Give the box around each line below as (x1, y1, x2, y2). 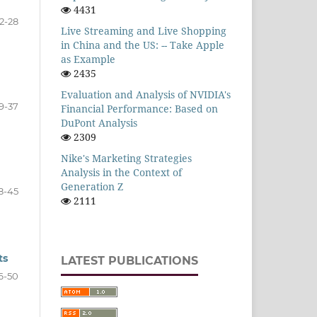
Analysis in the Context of (61, 165, 182, 179)
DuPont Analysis (61, 115, 137, 129)
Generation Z (61, 179, 123, 193)
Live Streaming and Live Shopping (61, 23, 226, 38)
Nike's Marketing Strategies (61, 151, 192, 165)
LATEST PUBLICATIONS (61, 253, 198, 267)
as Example (61, 52, 115, 66)
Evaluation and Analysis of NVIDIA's (61, 87, 231, 101)
